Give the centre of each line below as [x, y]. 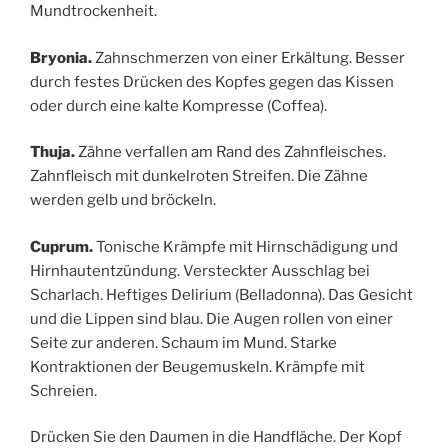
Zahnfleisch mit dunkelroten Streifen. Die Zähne [199, 176]
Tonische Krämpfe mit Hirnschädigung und [245, 246]
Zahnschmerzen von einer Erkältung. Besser [248, 57]
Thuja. [52, 152]
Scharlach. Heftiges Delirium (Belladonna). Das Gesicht [221, 294]
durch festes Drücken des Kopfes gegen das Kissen [212, 81]
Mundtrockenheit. [93, 11]
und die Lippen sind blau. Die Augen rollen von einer [211, 318]
